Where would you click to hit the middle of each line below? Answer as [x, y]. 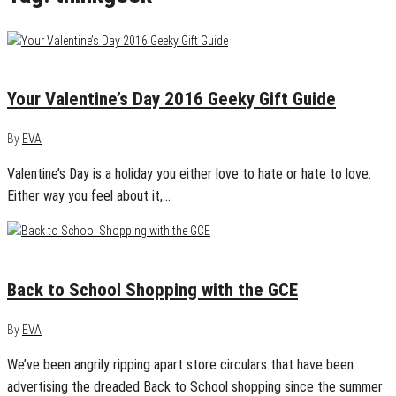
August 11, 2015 [49, 251]
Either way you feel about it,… [89, 196]
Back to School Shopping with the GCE [152, 289]
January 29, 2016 [50, 60]
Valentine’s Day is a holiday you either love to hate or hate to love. [189, 174]
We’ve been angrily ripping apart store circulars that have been [180, 365]
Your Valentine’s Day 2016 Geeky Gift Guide [171, 99]
